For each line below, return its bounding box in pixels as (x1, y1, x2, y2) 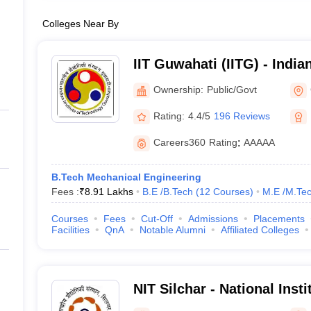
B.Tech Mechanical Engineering (51, 171, 201, 183)
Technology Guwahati (133, 74, 277, 90)
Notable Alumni (139, 224, 205, 235)
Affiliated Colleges (220, 224, 299, 235)
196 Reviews (213, 110, 270, 121)
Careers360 (153, 137, 205, 148)
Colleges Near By (42, 18, 119, 29)
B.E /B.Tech (142, 186, 193, 197)
